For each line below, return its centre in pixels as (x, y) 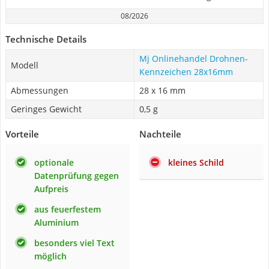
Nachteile (160, 134)
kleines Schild (196, 162)
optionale (54, 162)
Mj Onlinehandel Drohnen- (194, 59)
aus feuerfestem (68, 209)
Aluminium (56, 222)
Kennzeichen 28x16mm (186, 72)
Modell (25, 65)
